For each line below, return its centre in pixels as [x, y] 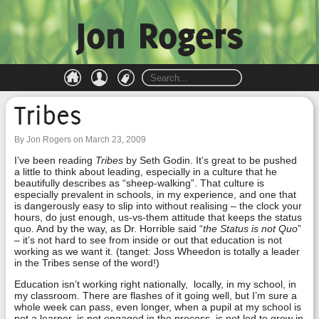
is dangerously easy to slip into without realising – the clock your [158, 206]
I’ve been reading [55, 160]
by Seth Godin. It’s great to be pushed [210, 160]
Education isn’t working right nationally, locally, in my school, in [155, 284]
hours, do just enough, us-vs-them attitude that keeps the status [158, 217]
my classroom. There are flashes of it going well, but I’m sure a [156, 296]
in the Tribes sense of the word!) [87, 263]
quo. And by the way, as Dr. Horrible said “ [109, 229]
